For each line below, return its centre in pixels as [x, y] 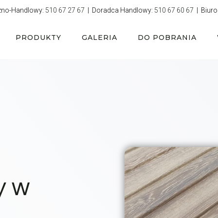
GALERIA [100, 37]
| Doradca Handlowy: [119, 10]
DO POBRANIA [167, 37]
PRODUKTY [38, 37]
